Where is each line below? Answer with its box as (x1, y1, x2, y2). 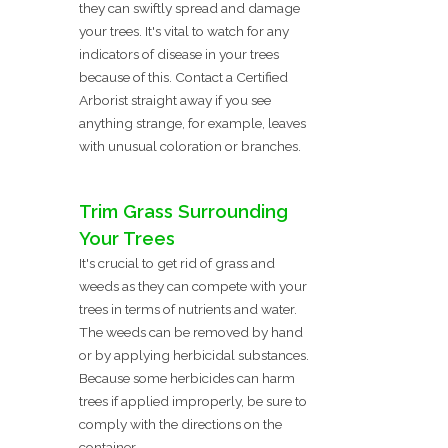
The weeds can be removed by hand (79, 323, 303, 340)
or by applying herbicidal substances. (79, 346, 309, 363)
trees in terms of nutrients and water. (79, 300, 297, 317)
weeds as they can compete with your (79, 277, 307, 294)
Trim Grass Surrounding (79, 200, 288, 222)
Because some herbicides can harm (79, 369, 295, 386)
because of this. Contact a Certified (79, 68, 288, 85)
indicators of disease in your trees (79, 45, 279, 62)
